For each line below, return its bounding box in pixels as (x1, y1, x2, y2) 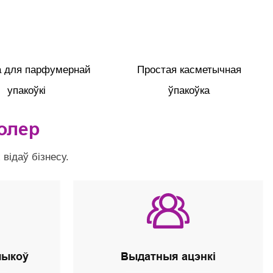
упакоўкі (7, 84, 46, 96)
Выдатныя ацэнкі (121, 250, 216, 263)
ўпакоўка (168, 84, 210, 96)
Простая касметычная (136, 63, 241, 76)
